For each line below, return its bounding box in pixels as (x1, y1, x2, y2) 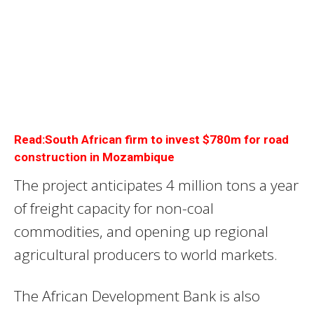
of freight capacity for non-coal (14, 198, 214, 218)
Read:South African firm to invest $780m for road (14, 132, 289, 146)
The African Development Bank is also (14, 285, 260, 306)
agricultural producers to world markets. (14, 244, 278, 264)
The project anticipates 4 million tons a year (14, 175, 299, 195)
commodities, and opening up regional (14, 221, 268, 241)
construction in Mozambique (14, 149, 175, 164)
